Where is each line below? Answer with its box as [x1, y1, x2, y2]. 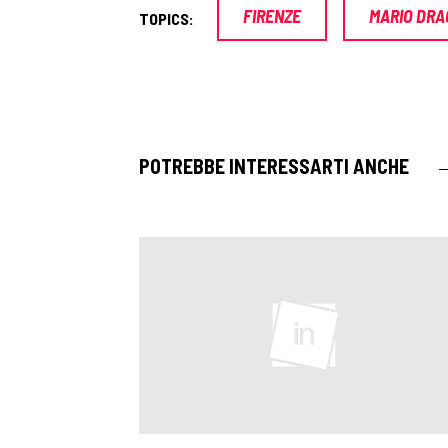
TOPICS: [139, 9, 194, 29]
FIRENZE [243, 5, 301, 27]
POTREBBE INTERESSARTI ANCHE [139, 154, 409, 178]
